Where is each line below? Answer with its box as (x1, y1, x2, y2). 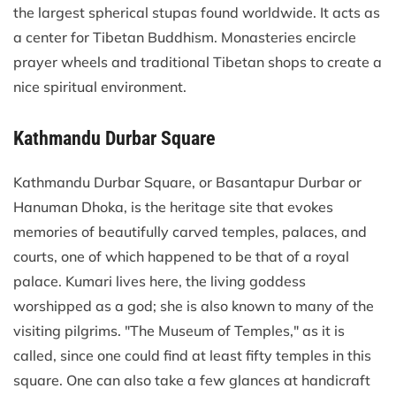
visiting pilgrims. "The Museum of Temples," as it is (13, 321, 345, 339)
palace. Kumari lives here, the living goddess (13, 271, 306, 290)
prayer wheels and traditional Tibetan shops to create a (13, 52, 382, 71)
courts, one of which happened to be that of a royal (13, 247, 349, 265)
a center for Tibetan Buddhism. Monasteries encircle (13, 27, 356, 46)
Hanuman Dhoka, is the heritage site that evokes (13, 197, 333, 216)
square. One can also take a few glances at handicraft (13, 370, 370, 389)
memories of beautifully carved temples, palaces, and (13, 222, 367, 240)
